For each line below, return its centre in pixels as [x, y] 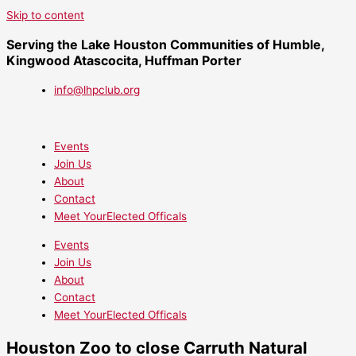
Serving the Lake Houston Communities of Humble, [165, 44]
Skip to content [45, 15]
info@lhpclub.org [97, 90]
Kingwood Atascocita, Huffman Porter [124, 60]
